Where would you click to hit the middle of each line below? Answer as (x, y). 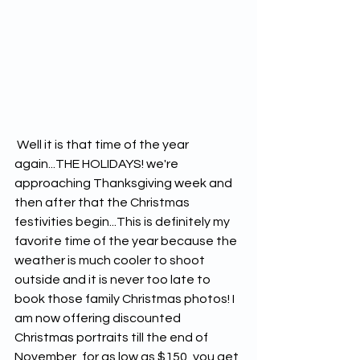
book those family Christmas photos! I (126, 299)
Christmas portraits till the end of (112, 337)
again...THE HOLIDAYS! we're (98, 164)
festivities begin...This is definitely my (123, 221)
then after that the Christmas (103, 202)
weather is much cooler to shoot (111, 260)
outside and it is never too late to (114, 279)
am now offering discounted (99, 318)
